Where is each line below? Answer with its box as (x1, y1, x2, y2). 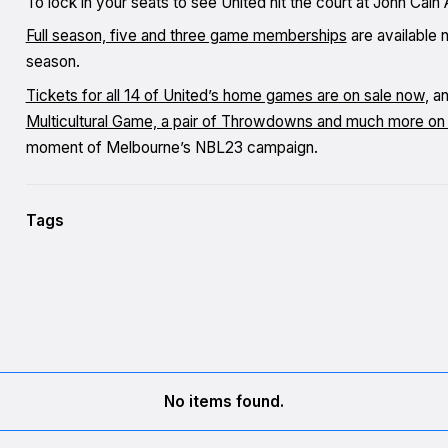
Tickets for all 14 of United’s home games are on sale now (25, 86, 425, 106)
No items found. (164, 391, 284, 411)
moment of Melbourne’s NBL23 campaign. (25, 138, 318, 158)
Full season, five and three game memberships (25, 26, 347, 46)
